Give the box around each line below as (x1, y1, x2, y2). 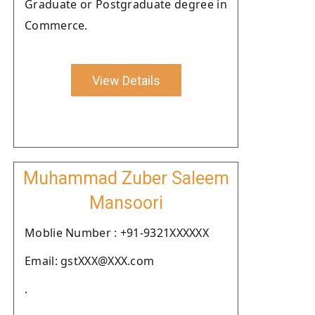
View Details (91, 72, 160, 88)
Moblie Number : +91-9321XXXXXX (25, 225, 209, 240)
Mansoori (89, 193, 163, 213)
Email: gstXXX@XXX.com (25, 253, 155, 269)
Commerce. (25, 18, 88, 33)
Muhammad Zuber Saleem (22, 168, 229, 188)
